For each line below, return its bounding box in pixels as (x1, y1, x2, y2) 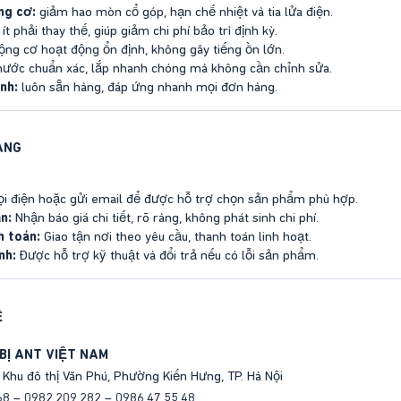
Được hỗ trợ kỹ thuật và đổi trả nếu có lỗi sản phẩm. (16, 247, 319, 264)
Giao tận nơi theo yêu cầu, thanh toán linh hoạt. (40, 228, 311, 245)
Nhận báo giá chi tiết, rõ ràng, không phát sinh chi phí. (12, 209, 319, 226)
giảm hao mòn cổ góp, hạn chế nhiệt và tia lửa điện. (36, 3, 333, 20)
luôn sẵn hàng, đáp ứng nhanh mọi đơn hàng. (18, 78, 277, 95)
